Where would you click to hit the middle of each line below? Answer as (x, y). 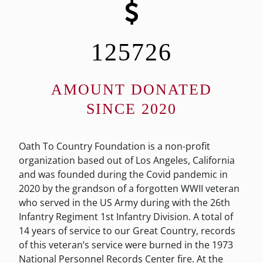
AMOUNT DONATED (131, 90)
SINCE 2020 (131, 109)
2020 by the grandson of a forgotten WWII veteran (129, 188)
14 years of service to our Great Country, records (127, 231)
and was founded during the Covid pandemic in (123, 174)
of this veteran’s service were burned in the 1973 (126, 245)
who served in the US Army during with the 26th (124, 203)
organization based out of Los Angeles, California (127, 160)
